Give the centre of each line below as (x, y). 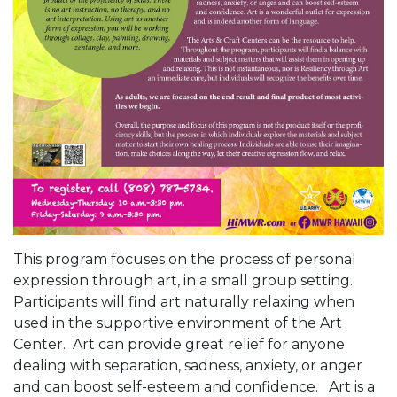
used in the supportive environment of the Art (178, 323)
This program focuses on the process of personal (185, 260)
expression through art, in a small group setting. (185, 281)
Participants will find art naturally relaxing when (184, 302)
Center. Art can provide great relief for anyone (179, 345)
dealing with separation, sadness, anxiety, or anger (188, 366)
